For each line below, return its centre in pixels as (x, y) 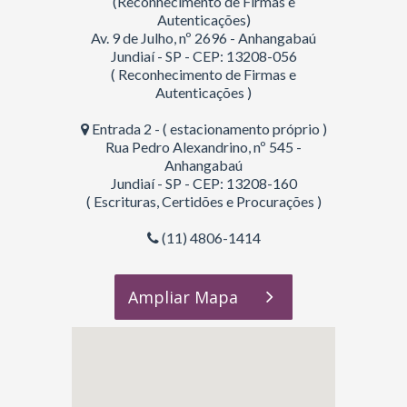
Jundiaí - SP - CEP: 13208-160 (203, 183)
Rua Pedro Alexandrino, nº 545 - (203, 147)
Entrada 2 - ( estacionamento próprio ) (208, 129)
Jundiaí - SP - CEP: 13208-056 (203, 56)
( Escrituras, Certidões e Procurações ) (203, 201)
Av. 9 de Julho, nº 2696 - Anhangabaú (203, 38)
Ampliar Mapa (183, 297)
